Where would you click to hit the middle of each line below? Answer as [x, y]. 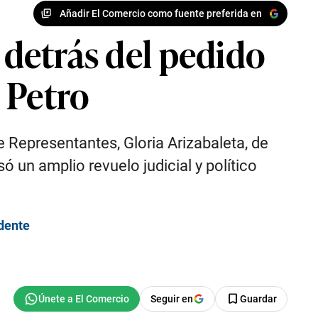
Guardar [258, 299]
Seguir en [172, 299]
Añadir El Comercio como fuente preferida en [160, 13]
